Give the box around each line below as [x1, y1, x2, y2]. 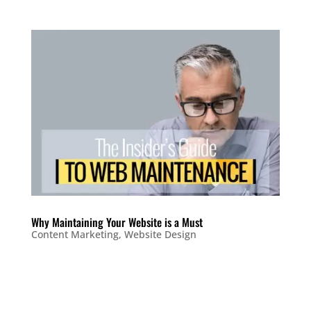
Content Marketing [31, 227, 119, 241]
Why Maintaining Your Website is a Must [31, 213, 203, 230]
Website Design [124, 227, 196, 241]
